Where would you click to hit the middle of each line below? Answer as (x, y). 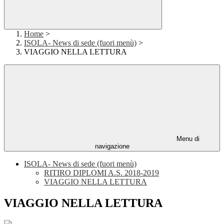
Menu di (187, 139)
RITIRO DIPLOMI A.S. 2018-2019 (101, 173)
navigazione (112, 146)
